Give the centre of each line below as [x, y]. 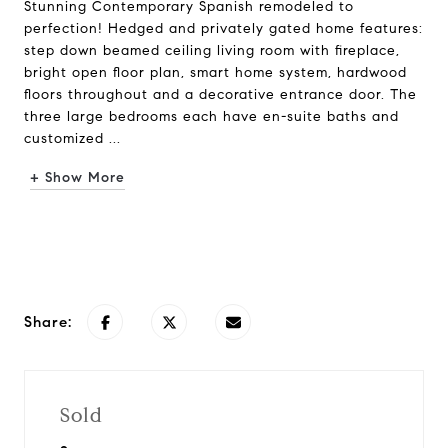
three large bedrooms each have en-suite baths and [211, 116]
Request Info [224, 239]
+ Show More [77, 177]
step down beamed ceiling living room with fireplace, [212, 50]
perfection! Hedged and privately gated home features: [223, 28]
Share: [48, 322]
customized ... [72, 138]
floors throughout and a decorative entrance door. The [220, 94]
